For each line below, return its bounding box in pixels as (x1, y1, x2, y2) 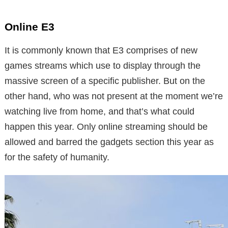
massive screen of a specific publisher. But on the (5, 75, 205, 86)
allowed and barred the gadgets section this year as (5, 136, 214, 147)
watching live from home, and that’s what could (5, 106, 194, 117)
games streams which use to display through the (5, 60, 201, 71)
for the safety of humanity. (5, 152, 109, 162)
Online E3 (5, 20, 54, 33)
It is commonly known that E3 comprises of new (5, 45, 197, 55)
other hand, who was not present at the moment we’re (5, 91, 223, 101)
